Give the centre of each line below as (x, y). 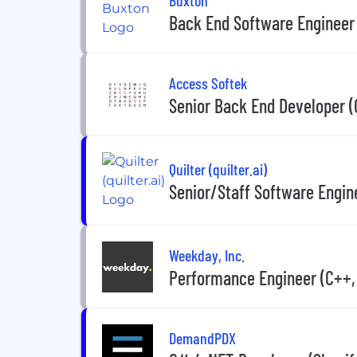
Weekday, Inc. (207, 255)
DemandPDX (202, 337)
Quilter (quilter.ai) (218, 169)
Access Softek (208, 82)
